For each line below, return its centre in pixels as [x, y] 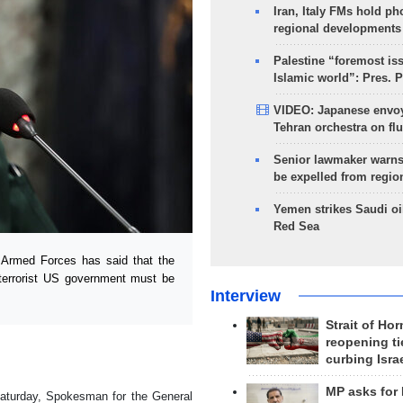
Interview [245, 296]
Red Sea [296, 226]
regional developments [337, 28]
